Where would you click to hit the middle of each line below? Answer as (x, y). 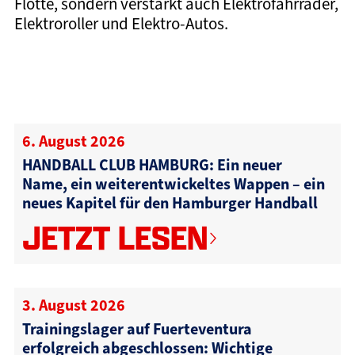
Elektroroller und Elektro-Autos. (121, 23)
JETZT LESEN (115, 238)
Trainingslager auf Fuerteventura (137, 328)
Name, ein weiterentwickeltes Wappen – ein (173, 183)
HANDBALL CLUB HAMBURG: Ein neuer (152, 164)
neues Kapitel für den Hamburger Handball (170, 202)
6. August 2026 (73, 141)
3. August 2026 (73, 305)
